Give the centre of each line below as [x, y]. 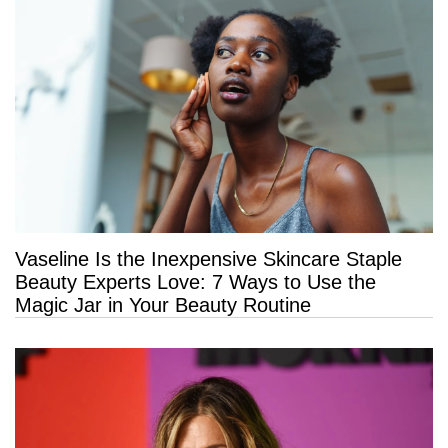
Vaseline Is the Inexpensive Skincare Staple [208, 259]
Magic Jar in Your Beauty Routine [163, 305]
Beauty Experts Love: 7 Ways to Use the [195, 282]
